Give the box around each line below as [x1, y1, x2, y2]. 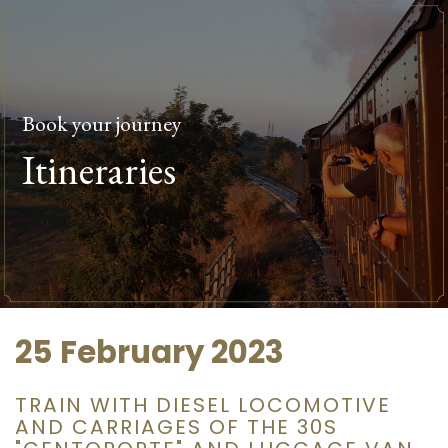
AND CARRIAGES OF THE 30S [15, 412, 338, 441]
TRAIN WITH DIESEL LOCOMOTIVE [15, 390, 391, 419]
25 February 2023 [15, 331, 284, 375]
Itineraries [22, 144, 177, 197]
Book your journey [22, 109, 183, 138]
